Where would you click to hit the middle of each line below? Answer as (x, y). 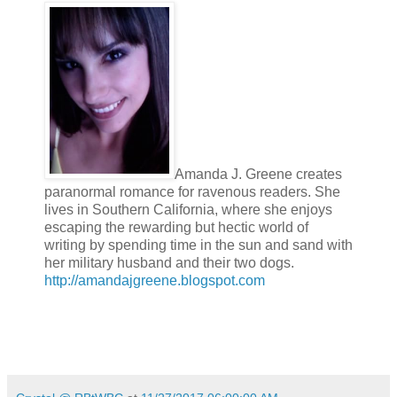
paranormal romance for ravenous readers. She (192, 192)
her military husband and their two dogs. (169, 263)
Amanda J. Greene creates (258, 175)
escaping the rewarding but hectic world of (176, 228)
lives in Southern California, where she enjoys (188, 210)
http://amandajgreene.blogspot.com (155, 281)
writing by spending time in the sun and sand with (198, 245)
